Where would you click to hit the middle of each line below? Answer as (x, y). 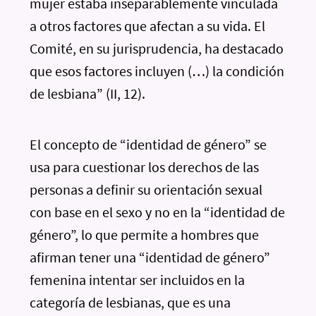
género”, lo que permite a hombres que (145, 235)
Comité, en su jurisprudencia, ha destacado (157, 48)
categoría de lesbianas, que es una (130, 302)
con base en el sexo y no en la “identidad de (158, 212)
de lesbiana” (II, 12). (88, 93)
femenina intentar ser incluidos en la (138, 280)
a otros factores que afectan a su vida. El (148, 26)
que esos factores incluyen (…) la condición (157, 71)
